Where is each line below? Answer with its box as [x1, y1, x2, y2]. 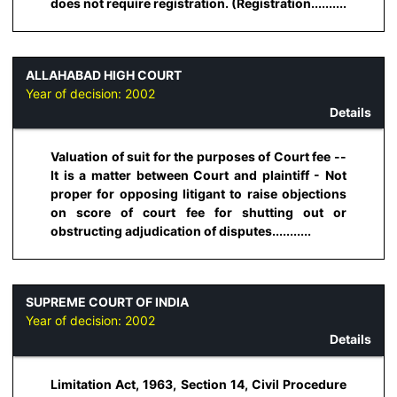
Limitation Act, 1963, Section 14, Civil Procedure [51, 376, 346, 392]
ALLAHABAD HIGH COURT [26, 66, 182, 82]
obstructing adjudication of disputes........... [51, 223, 311, 239]
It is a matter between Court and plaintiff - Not [51, 167, 346, 183]
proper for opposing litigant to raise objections [51, 186, 346, 202]
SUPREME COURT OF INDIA [26, 294, 189, 310]
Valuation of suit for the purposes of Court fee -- [51, 149, 346, 165]
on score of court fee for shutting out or [51, 205, 346, 221]
